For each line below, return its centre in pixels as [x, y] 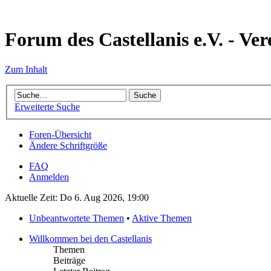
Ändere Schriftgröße [68, 146]
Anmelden [49, 177]
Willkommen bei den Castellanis [90, 239]
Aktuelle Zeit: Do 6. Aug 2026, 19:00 [77, 198]
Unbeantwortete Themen [77, 218]
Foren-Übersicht [60, 135]
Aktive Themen [162, 218]
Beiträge [69, 261]
